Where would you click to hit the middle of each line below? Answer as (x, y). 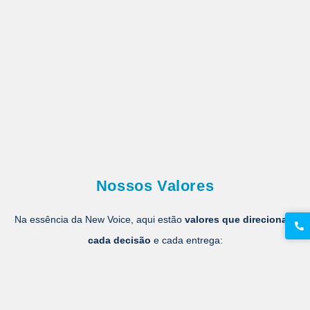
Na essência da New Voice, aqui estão (100, 219)
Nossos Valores (155, 185)
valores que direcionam (240, 219)
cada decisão (119, 240)
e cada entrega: (186, 240)
